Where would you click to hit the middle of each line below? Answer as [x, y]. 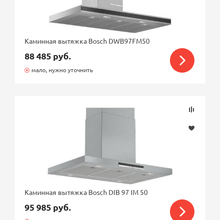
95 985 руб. [48, 207]
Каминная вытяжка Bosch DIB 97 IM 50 [86, 192]
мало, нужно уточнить [62, 70]
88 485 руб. [48, 56]
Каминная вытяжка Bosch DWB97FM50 [87, 41]
